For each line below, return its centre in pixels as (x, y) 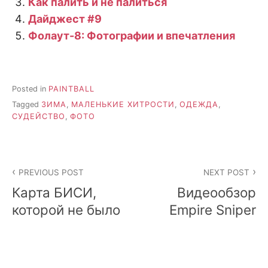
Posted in (30, 89)
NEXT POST (226, 172)
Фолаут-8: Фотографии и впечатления (132, 35)
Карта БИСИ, (54, 193)
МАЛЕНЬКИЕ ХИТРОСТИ (123, 105)
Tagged (27, 105)
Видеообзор (217, 193)
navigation (48, 185)
